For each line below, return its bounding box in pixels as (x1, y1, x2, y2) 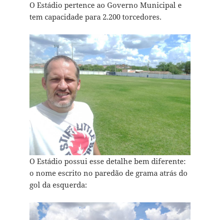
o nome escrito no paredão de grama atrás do (29, 168, 188, 178)
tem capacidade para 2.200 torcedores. (29, 12, 162, 22)
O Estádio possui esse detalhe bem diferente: (29, 156, 186, 166)
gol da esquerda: (29, 180, 87, 190)
